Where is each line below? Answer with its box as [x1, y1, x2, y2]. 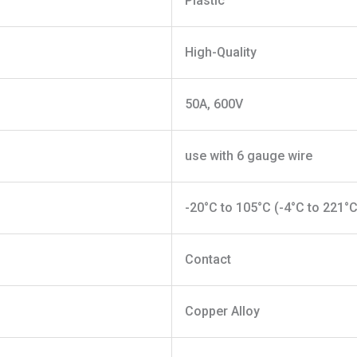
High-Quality [184, 45, 257, 61]
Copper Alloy [184, 304, 260, 320]
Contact [184, 252, 231, 268]
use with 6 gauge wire [184, 148, 312, 164]
